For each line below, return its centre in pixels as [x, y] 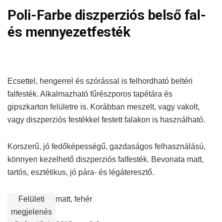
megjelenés [31, 212]
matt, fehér [74, 199]
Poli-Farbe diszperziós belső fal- [107, 15]
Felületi [31, 199]
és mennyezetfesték [69, 32]
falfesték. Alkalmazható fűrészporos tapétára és [90, 94]
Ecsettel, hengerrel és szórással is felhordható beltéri [100, 81]
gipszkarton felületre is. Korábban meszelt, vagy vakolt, [104, 107]
